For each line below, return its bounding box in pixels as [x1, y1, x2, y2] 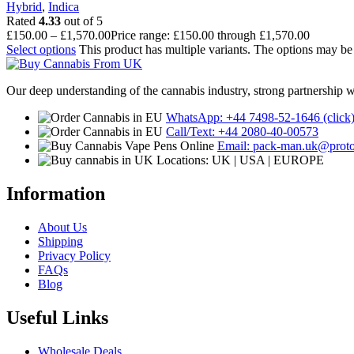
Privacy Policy [38, 248, 111, 262]
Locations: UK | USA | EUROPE [156, 153, 324, 167]
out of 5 [61, 14, 103, 28]
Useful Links [6, 307, 108, 328]
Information [6, 183, 105, 204]
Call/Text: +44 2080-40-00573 [166, 125, 318, 138]
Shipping [38, 234, 83, 248]
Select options [6, 43, 76, 56]
